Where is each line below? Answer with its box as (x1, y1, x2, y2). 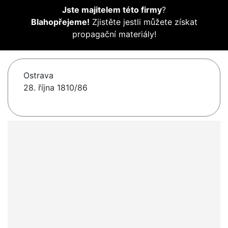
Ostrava (23, 70, 53, 81)
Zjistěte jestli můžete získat (89, 17, 197, 27)
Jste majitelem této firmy (62, 5, 162, 15)
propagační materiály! (72, 29, 156, 40)
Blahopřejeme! (31, 17, 90, 27)
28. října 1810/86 (23, 82, 88, 93)
